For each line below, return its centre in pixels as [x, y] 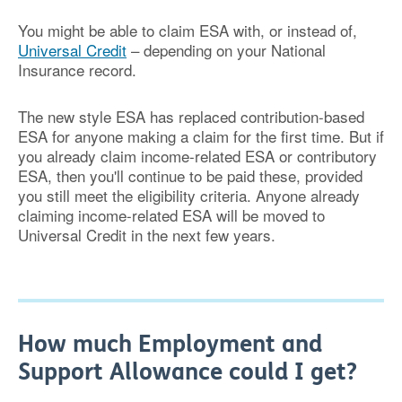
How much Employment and [170, 344]
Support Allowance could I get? [188, 372]
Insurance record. [77, 70]
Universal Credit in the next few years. [147, 235]
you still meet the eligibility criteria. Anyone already [189, 195]
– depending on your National [226, 50]
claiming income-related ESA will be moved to [171, 215]
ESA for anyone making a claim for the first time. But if [201, 136]
